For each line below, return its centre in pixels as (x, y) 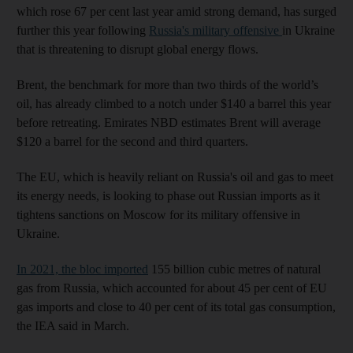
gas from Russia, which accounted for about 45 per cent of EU (172, 288)
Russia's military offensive (216, 31)
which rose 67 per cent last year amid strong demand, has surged (176, 12)
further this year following (83, 31)
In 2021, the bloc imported (82, 269)
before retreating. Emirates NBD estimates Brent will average (169, 123)
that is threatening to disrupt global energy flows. (137, 50)
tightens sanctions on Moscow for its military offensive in (158, 215)
